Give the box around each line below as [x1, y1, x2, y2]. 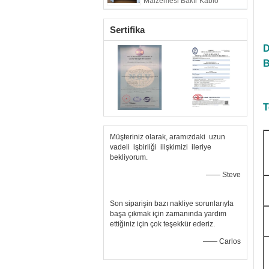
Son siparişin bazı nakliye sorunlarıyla [110, 199, 234, 208]
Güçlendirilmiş [144, 6, 190, 14]
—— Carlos [203, 237, 241, 246]
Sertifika [110, 25, 145, 35]
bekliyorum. [110, 153, 148, 162]
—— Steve [206, 171, 241, 179]
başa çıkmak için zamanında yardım [110, 210, 226, 218]
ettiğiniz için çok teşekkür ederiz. [110, 220, 215, 228]
